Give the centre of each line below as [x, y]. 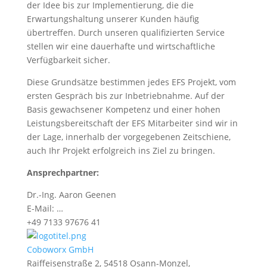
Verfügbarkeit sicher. [68, 60]
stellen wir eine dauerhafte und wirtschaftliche [121, 46]
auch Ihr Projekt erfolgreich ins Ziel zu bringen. [121, 150]
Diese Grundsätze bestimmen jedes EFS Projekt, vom [131, 82]
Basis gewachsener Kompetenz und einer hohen [123, 109]
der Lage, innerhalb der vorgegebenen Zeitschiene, [128, 137]
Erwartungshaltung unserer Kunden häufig [113, 19]
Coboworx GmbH [60, 249]
